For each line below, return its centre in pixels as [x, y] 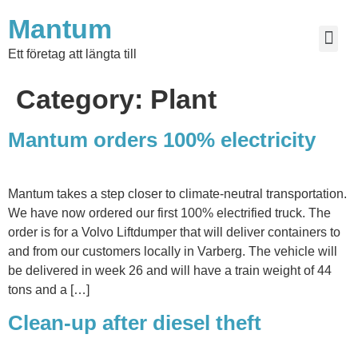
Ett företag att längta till [72, 54]
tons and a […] [49, 290]
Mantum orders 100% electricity [162, 140]
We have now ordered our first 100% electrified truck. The [169, 213]
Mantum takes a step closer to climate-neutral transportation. [177, 194]
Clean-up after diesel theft [135, 323]
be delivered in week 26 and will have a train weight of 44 [170, 270]
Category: [83, 99]
